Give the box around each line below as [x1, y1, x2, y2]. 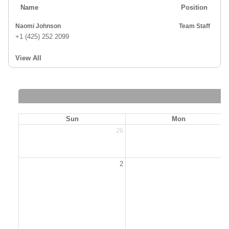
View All [15, 54, 41, 62]
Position [181, 4, 208, 11]
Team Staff [179, 22, 210, 30]
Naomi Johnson [36, 22, 61, 30]
